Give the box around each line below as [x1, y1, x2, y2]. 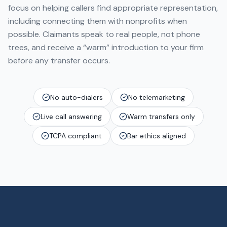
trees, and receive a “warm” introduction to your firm [8, 42, 204, 53]
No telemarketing [128, 93, 185, 102]
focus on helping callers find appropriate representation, [8, 3, 218, 13]
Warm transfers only [127, 112, 195, 121]
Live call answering [40, 112, 102, 121]
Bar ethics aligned [127, 131, 186, 140]
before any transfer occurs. [8, 55, 110, 66]
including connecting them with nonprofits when [8, 16, 187, 26]
